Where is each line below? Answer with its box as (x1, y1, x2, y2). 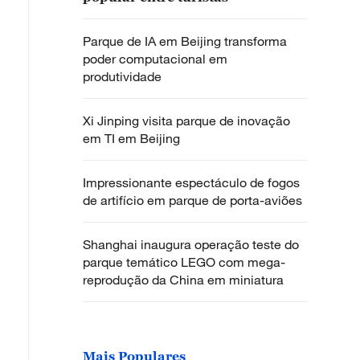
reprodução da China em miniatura (83, 271, 284, 288)
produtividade (83, 67, 162, 84)
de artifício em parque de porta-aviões (83, 191, 302, 208)
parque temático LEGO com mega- (83, 253, 285, 270)
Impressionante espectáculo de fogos (83, 174, 300, 190)
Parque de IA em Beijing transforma (83, 32, 287, 49)
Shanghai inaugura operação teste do (83, 235, 299, 252)
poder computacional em (83, 50, 227, 67)
